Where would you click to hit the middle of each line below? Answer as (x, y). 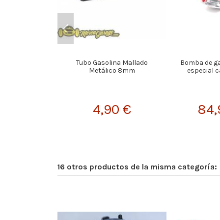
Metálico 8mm (112, 70)
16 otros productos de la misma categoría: (137, 167)
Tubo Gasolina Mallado (112, 62)
